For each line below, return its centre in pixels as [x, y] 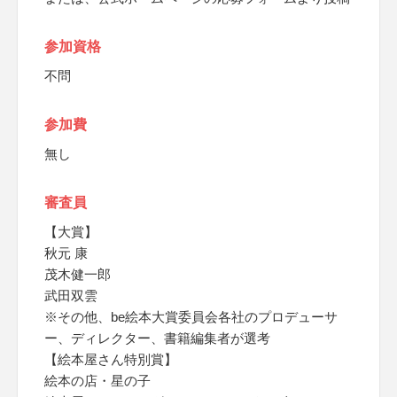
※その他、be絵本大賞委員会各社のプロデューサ [191, 317]
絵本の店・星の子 [97, 381]
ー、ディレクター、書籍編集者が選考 [157, 338]
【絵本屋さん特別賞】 [111, 359]
